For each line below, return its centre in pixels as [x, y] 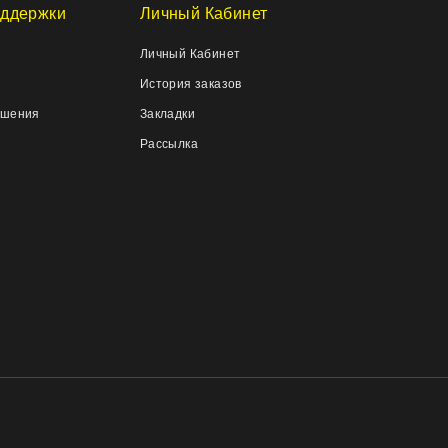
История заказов [190, 83]
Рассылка [169, 143]
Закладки [167, 113]
